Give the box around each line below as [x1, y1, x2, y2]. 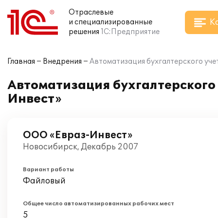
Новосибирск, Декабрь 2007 [23, 142, 138, 152]
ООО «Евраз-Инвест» [23, 129, 132, 141]
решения [69, 28, 99, 36]
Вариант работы [23, 166, 74, 173]
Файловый [23, 176, 66, 186]
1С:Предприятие [101, 28, 160, 36]
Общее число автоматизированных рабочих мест [23, 200, 174, 207]
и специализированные [69, 18, 152, 26]
